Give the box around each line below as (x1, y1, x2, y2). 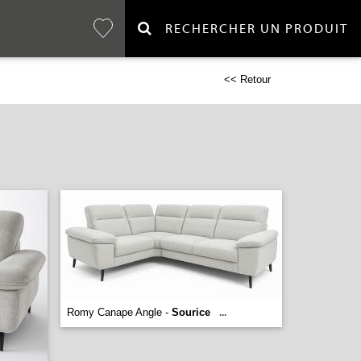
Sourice (172, 306, 210, 318)
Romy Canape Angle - (67, 306, 172, 318)
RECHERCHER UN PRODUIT (153, 22, 348, 36)
